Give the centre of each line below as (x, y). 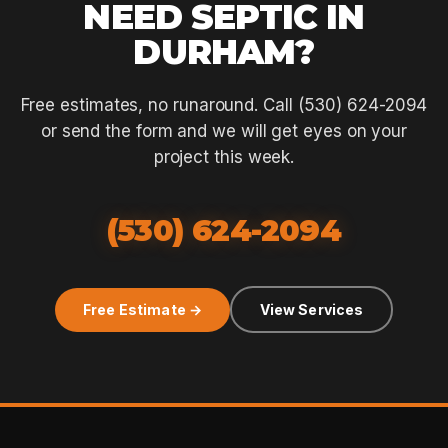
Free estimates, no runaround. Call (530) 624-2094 (224, 105)
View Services (311, 309)
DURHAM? (224, 52)
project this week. (224, 157)
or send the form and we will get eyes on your (224, 131)
